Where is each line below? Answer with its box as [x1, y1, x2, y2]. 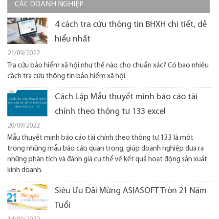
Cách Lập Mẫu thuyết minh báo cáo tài [55, 92, 197, 102]
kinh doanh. [7, 167, 43, 174]
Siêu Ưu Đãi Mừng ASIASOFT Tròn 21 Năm [55, 186, 207, 196]
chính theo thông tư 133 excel [55, 107, 166, 116]
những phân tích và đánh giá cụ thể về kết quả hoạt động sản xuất [7, 156, 207, 163]
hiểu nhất [55, 35, 90, 44]
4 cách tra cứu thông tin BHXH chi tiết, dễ [55, 20, 207, 29]
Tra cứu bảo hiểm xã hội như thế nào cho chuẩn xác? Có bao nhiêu [7, 62, 209, 69]
